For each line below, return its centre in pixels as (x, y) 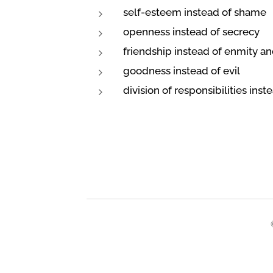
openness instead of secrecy (191, 32)
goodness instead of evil (182, 71)
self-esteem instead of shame (195, 12)
